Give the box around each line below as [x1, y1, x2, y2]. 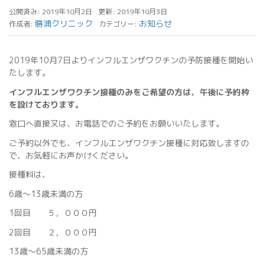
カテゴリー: [99, 19, 139, 29]
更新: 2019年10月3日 [98, 7, 167, 17]
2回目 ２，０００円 [9, 226, 97, 238]
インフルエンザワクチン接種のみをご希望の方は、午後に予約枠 [9, 86, 249, 98]
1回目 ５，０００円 [9, 207, 97, 218]
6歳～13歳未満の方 [9, 188, 83, 199]
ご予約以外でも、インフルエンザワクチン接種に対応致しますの [9, 137, 249, 148]
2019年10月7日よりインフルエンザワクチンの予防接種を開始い [9, 54, 253, 66]
